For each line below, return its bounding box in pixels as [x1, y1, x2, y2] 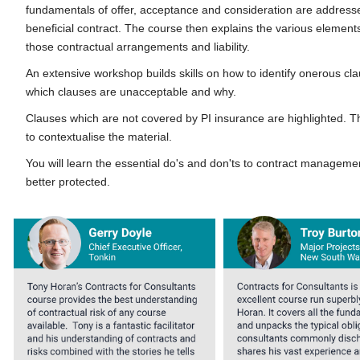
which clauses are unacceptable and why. [26, 85, 236, 98]
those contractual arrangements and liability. [26, 40, 250, 53]
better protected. [26, 175, 110, 188]
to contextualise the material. [26, 130, 172, 143]
